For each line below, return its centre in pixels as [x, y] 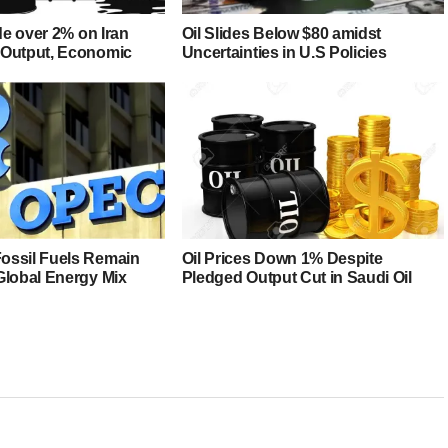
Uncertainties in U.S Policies [284, 53]
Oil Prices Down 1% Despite [282, 259]
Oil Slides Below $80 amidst [281, 34]
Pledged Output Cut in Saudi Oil [296, 278]
